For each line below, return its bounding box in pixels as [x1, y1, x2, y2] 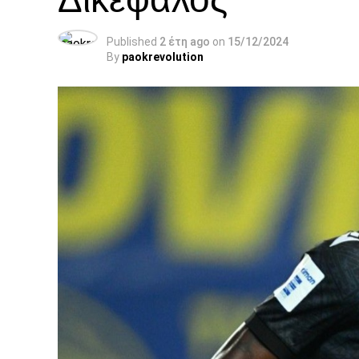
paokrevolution [122, 50, 204, 63]
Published [107, 35, 157, 48]
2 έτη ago [159, 35, 210, 48]
